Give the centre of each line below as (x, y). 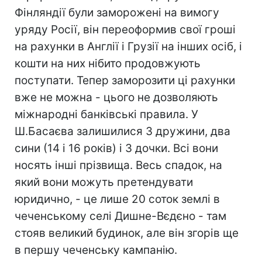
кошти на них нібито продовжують (108, 63)
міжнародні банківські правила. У (106, 114)
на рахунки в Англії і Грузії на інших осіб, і (128, 46)
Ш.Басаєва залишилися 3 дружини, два (123, 131)
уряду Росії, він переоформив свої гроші (125, 30)
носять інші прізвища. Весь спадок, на (118, 165)
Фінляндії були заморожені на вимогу (117, 13)
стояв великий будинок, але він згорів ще (127, 233)
